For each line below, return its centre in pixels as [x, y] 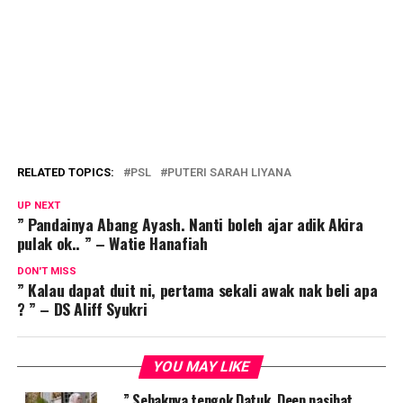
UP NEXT [38, 206]
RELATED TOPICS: [65, 173]
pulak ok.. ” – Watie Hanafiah [112, 243]
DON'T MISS [46, 272]
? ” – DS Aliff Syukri [82, 309]
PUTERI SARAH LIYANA [229, 173]
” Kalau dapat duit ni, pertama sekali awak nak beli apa [197, 290]
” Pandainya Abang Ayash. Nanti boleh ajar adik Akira [190, 224]
